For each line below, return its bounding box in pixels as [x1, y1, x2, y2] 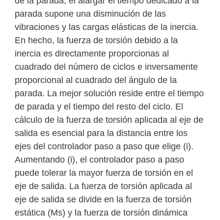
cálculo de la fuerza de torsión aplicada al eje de [15, 114, 203, 125]
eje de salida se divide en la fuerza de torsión [15, 194, 192, 204]
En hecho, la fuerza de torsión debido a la [15, 35, 178, 45]
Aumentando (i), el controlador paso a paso [15, 154, 184, 165]
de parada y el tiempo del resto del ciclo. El [15, 101, 183, 111]
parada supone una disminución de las [15, 8, 166, 19]
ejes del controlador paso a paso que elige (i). [15, 141, 193, 151]
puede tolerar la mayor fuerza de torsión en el [15, 167, 193, 178]
